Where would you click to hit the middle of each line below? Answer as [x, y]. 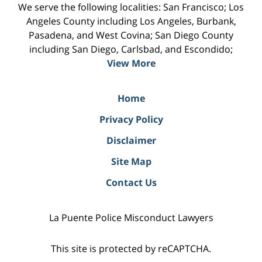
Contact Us [131, 182]
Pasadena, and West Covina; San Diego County [131, 35]
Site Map [131, 161]
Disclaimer [131, 140]
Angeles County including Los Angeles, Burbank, [131, 21]
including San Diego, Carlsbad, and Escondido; [131, 49]
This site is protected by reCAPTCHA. [131, 248]
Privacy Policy [131, 119]
